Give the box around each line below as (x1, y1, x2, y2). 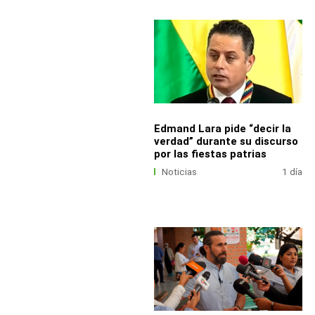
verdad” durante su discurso (153, 134, 298, 148)
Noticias (162, 166, 198, 177)
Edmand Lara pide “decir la (153, 122, 291, 135)
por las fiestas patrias (153, 147, 266, 160)
